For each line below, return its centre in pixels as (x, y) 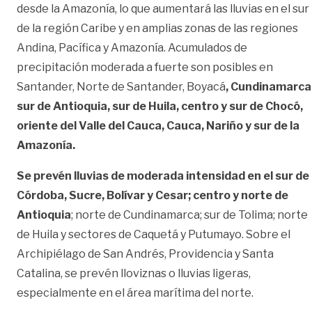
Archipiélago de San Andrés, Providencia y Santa (145, 254)
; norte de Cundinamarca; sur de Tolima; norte (189, 215)
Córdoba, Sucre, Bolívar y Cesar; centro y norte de (153, 196)
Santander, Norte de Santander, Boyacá (121, 87)
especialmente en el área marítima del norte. (135, 293)
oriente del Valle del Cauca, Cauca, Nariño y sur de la (158, 126)
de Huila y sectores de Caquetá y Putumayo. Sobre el (154, 235)
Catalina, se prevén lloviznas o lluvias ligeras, (134, 274)
